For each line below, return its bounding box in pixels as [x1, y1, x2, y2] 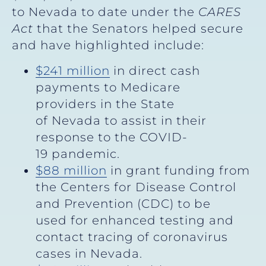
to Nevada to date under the [12, 5, 198, 20]
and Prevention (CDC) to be [36, 196, 211, 211]
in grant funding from [107, 163, 250, 178]
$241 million [36, 63, 110, 78]
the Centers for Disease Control [36, 179, 236, 194]
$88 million [36, 163, 107, 178]
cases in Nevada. [36, 246, 142, 261]
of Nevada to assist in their [36, 113, 207, 128]
